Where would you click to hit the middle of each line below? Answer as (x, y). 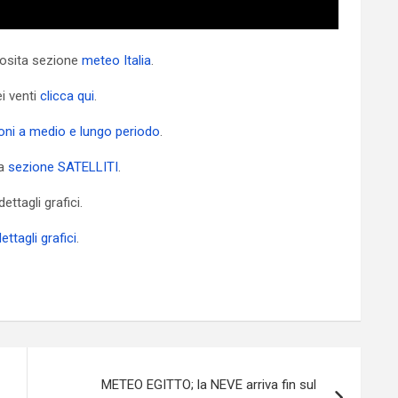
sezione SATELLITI (63, 167)
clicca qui (67, 96)
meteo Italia (116, 60)
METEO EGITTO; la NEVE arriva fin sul (209, 385)
